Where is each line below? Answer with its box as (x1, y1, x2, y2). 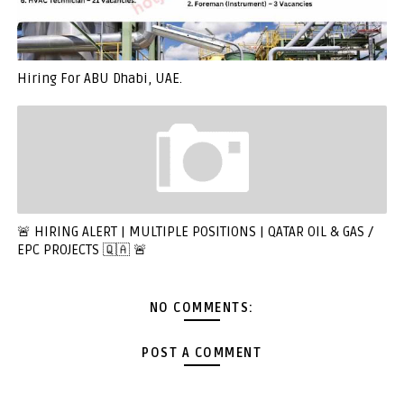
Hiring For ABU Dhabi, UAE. (16, 70, 182, 87)
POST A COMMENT (142, 345, 262, 361)
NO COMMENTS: (149, 300, 254, 316)
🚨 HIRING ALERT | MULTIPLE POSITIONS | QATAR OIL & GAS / (16, 224, 373, 240)
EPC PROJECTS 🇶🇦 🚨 (16, 242, 147, 258)
